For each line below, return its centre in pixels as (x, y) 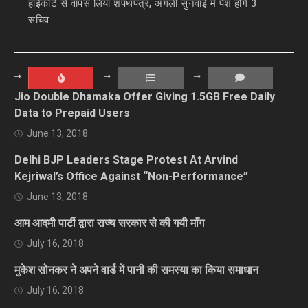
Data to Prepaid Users (73, 113)
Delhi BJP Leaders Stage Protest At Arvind (126, 159)
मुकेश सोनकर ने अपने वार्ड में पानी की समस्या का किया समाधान (137, 269)
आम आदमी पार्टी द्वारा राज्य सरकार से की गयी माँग (110, 223)
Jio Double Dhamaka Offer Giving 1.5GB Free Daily (145, 96)
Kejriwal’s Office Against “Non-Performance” (132, 176)
